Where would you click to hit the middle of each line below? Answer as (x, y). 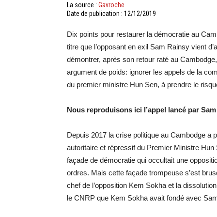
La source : (83, 5)
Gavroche (111, 5)
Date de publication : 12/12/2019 (111, 14)
